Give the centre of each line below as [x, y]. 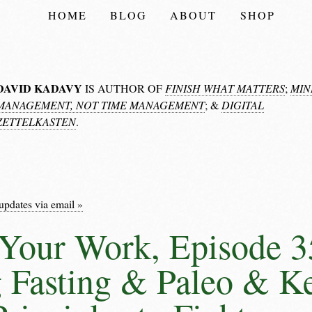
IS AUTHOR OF [124, 88]
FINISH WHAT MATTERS [225, 88]
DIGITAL [243, 105]
